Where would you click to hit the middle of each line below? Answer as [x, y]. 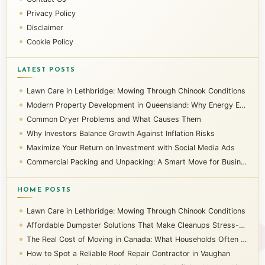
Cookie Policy [50, 41]
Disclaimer [45, 27]
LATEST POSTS [46, 70]
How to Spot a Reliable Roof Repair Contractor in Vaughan [128, 253]
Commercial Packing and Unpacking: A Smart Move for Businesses [134, 161]
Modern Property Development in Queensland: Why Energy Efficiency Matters [133, 105]
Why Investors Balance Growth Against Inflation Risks [121, 133]
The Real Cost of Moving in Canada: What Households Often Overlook [134, 239]
